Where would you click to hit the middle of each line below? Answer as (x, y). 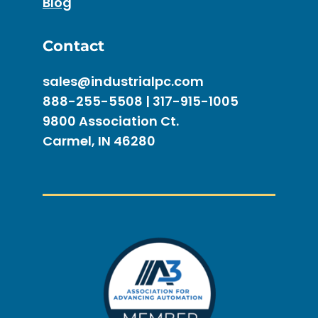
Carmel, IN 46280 (99, 141)
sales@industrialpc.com (123, 82)
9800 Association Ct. (111, 121)
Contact (73, 46)
